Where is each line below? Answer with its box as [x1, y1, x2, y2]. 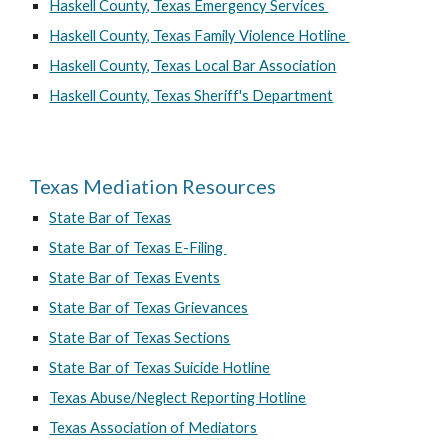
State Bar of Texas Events [49, 269, 221, 286]
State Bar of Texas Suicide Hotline [49, 359, 271, 376]
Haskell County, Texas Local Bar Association [49, 57, 337, 74]
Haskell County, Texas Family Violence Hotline [49, 27, 350, 44]
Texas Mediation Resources [29, 174, 277, 198]
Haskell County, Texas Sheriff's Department [49, 87, 334, 104]
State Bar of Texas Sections [49, 329, 231, 346]
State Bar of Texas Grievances [49, 299, 249, 316]
